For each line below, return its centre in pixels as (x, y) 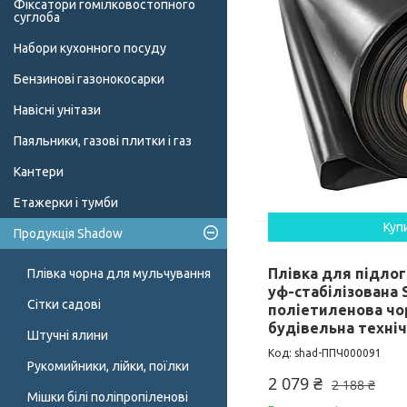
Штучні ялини (68, 336)
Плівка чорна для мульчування (119, 274)
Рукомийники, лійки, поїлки (108, 367)
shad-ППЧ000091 (338, 353)
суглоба (37, 18)
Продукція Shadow (68, 234)
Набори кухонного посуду (90, 49)
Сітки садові (64, 305)
